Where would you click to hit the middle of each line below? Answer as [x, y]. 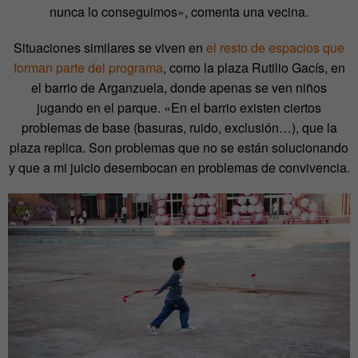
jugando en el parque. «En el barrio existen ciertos [179, 108]
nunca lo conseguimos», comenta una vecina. [179, 12]
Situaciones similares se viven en [110, 48]
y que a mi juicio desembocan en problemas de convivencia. [179, 168]
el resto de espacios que [275, 48]
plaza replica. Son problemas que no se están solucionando [179, 148]
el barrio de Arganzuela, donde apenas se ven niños [179, 88]
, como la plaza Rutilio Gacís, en [254, 68]
